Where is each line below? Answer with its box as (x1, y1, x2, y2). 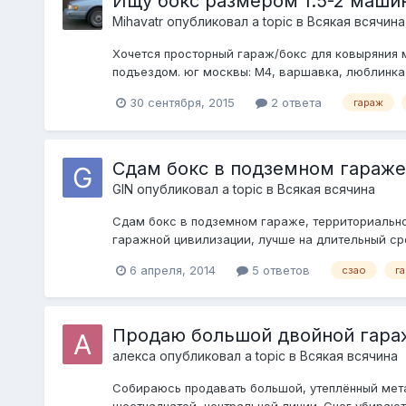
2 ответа (266, 94, 322, 110)
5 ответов (247, 262, 310, 277)
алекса (111, 348, 156, 364)
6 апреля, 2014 (129, 262, 216, 277)
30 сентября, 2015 (129, 94, 235, 110)
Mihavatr (111, 13, 163, 29)
